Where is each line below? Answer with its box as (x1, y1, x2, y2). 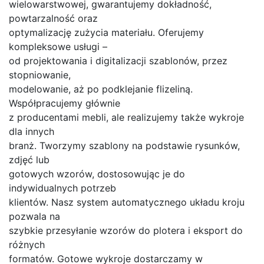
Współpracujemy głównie (9, 97, 120, 109)
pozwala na (9, 210, 60, 222)
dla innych (9, 125, 54, 137)
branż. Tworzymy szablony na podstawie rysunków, (9, 139, 240, 151)
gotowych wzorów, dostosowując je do (9, 167, 185, 180)
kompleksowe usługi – (9, 40, 107, 52)
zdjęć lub (9, 153, 49, 166)
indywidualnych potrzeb (9, 181, 116, 194)
